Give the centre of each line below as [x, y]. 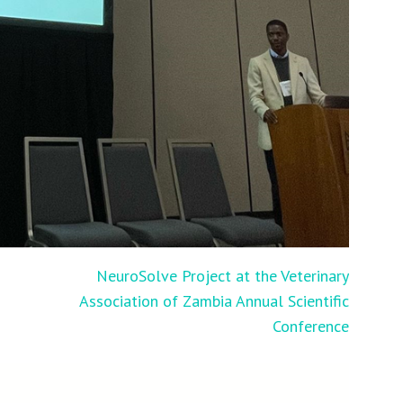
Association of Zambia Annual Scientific [215, 300]
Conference [311, 326]
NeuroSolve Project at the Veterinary [223, 275]
